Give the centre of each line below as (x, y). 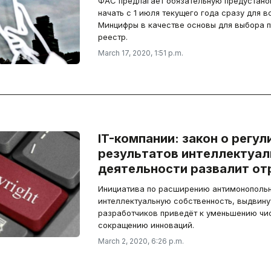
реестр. (113, 37)
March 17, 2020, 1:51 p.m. (140, 53)
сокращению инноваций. (146, 225)
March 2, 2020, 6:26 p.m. (141, 241)
